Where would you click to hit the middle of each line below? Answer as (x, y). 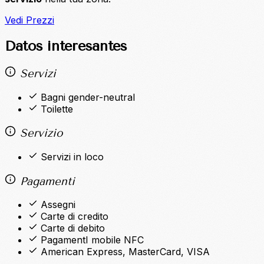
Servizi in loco (72, 156)
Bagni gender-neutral (88, 97)
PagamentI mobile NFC (92, 240)
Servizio (39, 133)
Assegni (58, 205)
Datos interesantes (66, 46)
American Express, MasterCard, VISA (125, 252)
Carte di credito (75, 217)
